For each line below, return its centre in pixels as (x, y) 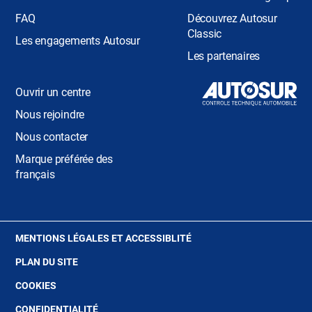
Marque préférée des (64, 159)
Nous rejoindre (50, 115)
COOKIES (36, 286)
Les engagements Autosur (78, 41)
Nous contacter (52, 137)
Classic (204, 34)
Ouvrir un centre (53, 92)
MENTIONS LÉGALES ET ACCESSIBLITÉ (104, 238)
